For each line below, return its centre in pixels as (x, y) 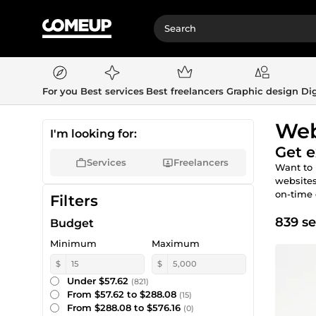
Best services (112, 91)
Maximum (176, 243)
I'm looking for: (93, 134)
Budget (72, 223)
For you (60, 91)
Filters (74, 201)
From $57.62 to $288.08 (123, 294)
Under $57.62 (99, 281)
